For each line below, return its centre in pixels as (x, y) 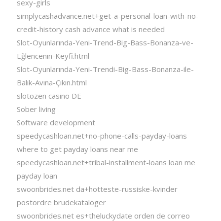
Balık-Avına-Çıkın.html (52, 83)
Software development (56, 123)
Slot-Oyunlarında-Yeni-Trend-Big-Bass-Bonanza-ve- (105, 43)
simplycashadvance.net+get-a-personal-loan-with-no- (108, 16)
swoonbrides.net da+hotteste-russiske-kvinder (97, 189)
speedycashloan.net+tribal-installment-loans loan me (106, 163)
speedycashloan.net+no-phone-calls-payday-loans (102, 136)
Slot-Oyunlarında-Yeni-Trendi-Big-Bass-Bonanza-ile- (105, 69)
